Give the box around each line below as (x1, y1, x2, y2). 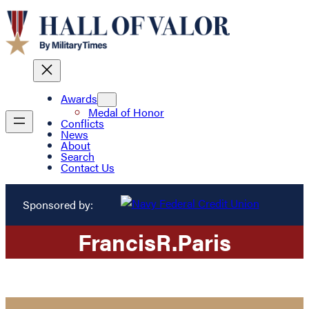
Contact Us (61, 159, 114, 176)
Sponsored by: (22, 196, 93, 212)
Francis (78, 225, 156, 258)
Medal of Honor (88, 104, 164, 121)
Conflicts (61, 115, 104, 132)
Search (61, 148, 94, 165)
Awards (61, 90, 97, 107)
